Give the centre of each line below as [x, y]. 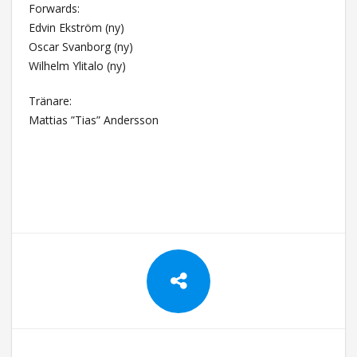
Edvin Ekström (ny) [76, 27]
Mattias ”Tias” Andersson [93, 120]
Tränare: [50, 100]
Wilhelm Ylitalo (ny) [77, 65]
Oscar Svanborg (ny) [80, 46]
